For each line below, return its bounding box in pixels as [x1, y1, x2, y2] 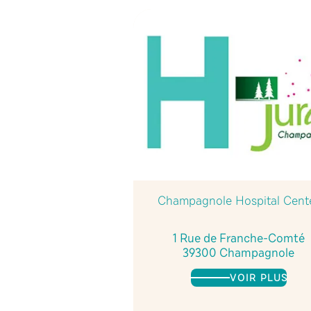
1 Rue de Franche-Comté [172, 230, 305, 246]
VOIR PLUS [229, 271, 288, 285]
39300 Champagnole [183, 244, 295, 261]
